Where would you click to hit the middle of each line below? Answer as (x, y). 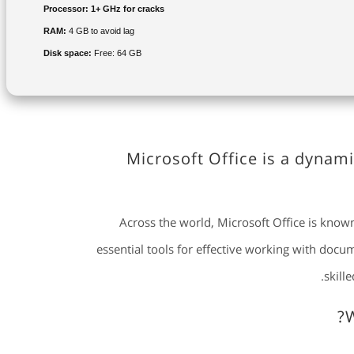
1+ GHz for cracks (126, 8)
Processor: (66, 8)
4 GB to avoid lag (100, 30)
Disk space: (67, 53)
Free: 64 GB (116, 53)
